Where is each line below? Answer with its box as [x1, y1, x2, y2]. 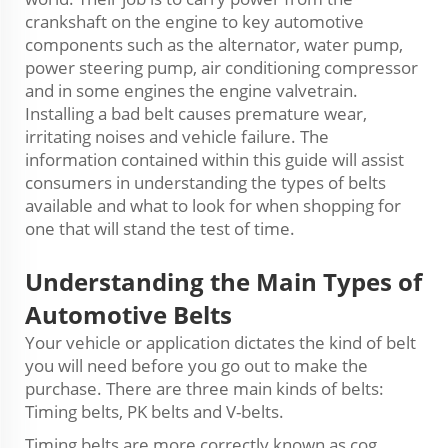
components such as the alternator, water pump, [25, 33, 403, 56]
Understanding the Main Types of [25, 265, 422, 298]
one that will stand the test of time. [25, 217, 295, 240]
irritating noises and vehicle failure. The [25, 125, 329, 148]
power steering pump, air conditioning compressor [25, 56, 418, 79]
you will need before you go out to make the [25, 354, 368, 377]
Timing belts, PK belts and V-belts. [25, 400, 284, 423]
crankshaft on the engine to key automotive [25, 10, 364, 33]
